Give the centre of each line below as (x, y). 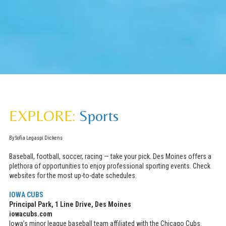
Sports (99, 116)
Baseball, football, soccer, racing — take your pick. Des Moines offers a (110, 157)
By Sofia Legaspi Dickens (36, 138)
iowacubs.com (31, 214)
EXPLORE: (42, 116)
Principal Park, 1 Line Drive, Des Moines (70, 205)
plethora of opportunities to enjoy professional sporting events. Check (110, 166)
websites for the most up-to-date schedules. (73, 176)
